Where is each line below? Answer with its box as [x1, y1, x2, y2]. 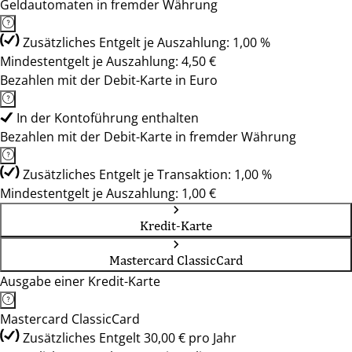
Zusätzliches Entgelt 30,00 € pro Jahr [23, 329, 236, 346]
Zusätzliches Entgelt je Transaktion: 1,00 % [23, 166, 272, 183]
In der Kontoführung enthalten [16, 109, 199, 126]
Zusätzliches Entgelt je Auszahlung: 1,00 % [23, 34, 270, 51]
